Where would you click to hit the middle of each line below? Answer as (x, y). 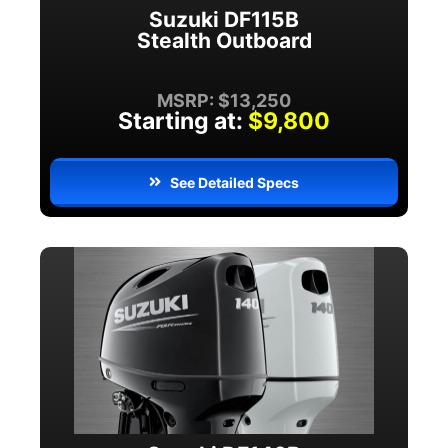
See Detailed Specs (235, 182)
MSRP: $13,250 (224, 100)
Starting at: (180, 120)
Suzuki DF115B (224, 19)
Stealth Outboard (224, 40)
